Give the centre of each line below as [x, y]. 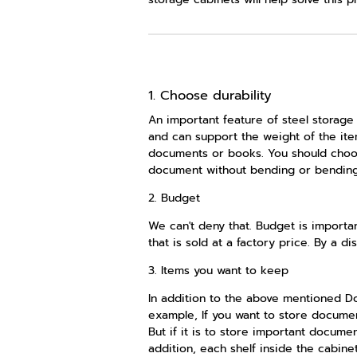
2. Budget [174, 198]
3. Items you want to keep [218, 270]
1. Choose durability [210, 96]
